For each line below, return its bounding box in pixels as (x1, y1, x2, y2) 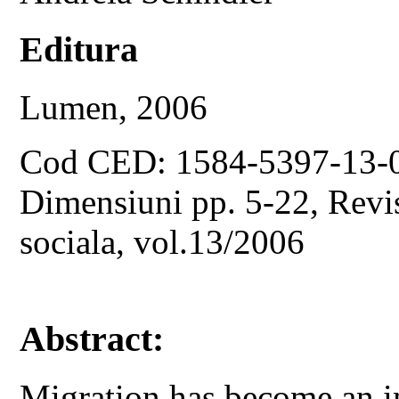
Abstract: (20, 319, 165, 360)
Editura (20, 28, 139, 69)
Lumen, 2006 (20, 87, 208, 126)
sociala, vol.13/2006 (20, 222, 305, 261)
